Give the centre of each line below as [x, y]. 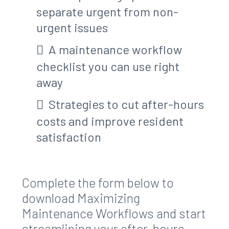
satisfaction [69, 137]
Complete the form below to [98, 183]
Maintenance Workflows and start [114, 213]
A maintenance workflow [116, 50]
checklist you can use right [108, 66]
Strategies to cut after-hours [127, 104]
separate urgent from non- [108, 12]
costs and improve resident [110, 121]
